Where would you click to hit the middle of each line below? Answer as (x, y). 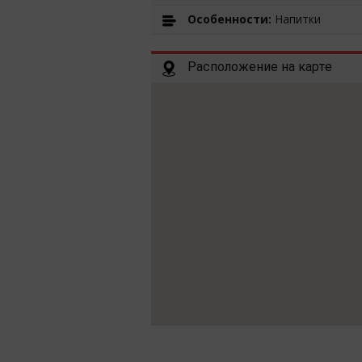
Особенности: (231, 19)
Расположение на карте (260, 67)
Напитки (298, 19)
